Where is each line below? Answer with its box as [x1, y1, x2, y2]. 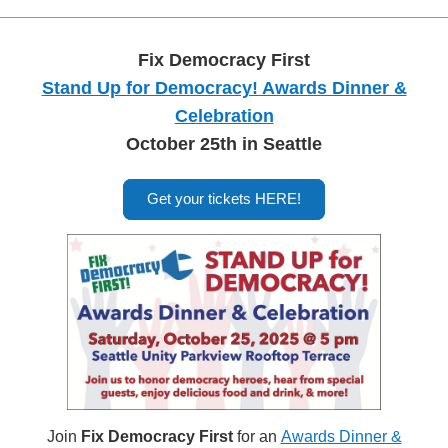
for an [236, 428, 281, 445]
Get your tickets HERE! [147, 190, 301, 208]
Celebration [174, 106, 274, 126]
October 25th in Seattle [126, 134, 322, 154]
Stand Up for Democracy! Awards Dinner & [41, 78, 407, 98]
